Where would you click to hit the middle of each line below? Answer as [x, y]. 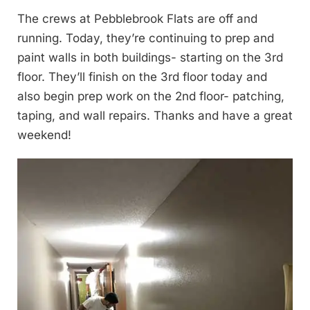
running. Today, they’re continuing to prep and [146, 38]
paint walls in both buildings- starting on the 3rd [150, 57]
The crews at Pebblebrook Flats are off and [137, 18]
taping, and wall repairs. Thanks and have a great [155, 115]
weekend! [44, 135]
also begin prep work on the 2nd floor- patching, [151, 96]
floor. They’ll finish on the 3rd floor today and [142, 76]
